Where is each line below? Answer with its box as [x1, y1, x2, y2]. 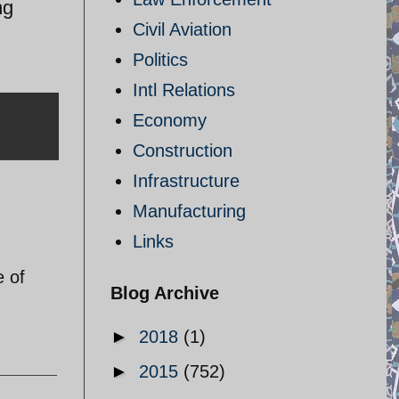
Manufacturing [133, 201, 246, 221]
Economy [133, 110, 207, 130]
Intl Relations [133, 80, 235, 100]
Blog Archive [110, 283, 219, 303]
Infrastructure [133, 171, 240, 191]
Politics [133, 50, 188, 69]
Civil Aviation [133, 20, 232, 39]
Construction [133, 141, 232, 160]
